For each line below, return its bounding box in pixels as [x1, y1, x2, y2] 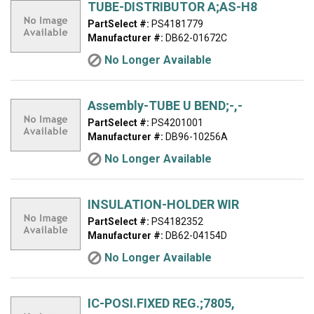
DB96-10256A [163, 131, 228, 142]
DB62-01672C [163, 32, 227, 43]
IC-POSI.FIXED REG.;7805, [88, 296, 235, 310]
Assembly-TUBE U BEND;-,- [88, 98, 243, 113]
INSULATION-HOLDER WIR [88, 197, 239, 212]
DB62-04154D [163, 230, 227, 241]
